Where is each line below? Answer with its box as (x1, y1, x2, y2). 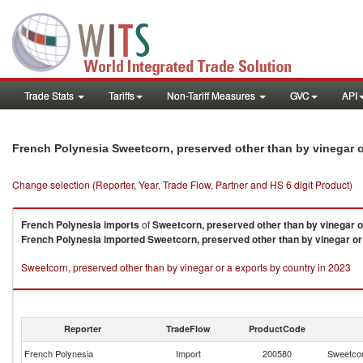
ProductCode (249, 322, 305, 335)
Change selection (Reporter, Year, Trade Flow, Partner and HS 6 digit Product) (12, 177, 352, 191)
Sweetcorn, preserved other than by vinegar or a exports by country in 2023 (21, 260, 351, 274)
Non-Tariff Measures (167, 88, 258, 102)
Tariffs (109, 88, 135, 102)
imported (104, 232, 145, 246)
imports (104, 217, 139, 232)
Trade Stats (24, 88, 76, 102)
